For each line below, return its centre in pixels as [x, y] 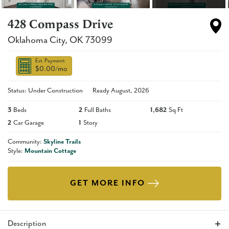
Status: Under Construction [46, 91]
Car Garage [29, 123]
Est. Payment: [50, 61]
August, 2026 [130, 91]
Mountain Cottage [50, 151]
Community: [26, 142]
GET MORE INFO [108, 184]
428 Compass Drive [61, 25]
